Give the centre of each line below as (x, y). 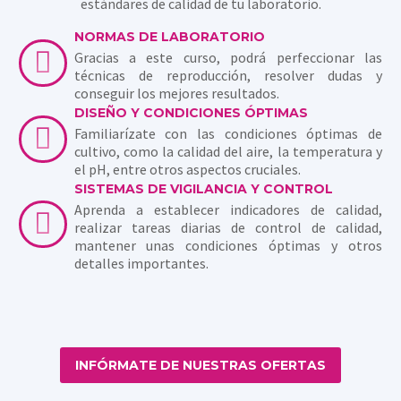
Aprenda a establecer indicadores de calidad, (228, 210)
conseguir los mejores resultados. (176, 94)
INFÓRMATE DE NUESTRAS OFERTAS (200, 365)
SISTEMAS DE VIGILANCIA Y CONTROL (203, 189)
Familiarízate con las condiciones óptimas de (228, 134)
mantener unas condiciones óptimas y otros (228, 246)
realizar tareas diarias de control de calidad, (228, 228)
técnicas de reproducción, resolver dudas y (228, 76)
